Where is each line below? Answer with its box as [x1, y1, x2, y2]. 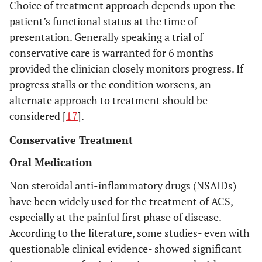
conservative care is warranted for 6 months [9, 46, 213, 60]
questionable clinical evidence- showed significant [9, 242, 242, 256]
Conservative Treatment [9, 133, 133, 147]
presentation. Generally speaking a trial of [9, 30, 203, 44]
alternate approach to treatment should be [9, 93, 208, 107]
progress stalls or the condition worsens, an [9, 77, 211, 91]
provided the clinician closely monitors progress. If [9, 61, 243, 75]
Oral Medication [9, 155, 92, 169]
